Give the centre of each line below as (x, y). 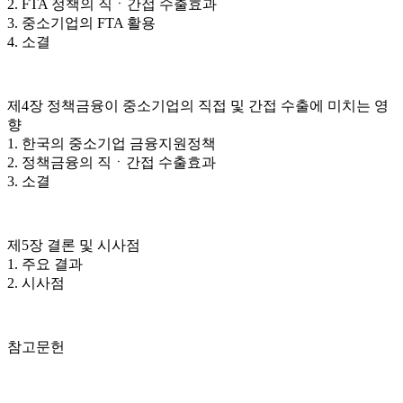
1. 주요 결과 (45, 264)
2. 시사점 (36, 283)
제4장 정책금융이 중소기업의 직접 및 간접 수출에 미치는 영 (198, 106)
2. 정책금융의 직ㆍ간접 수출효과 (112, 163)
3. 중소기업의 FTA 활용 (81, 23)
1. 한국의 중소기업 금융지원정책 (112, 144)
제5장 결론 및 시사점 (74, 246)
